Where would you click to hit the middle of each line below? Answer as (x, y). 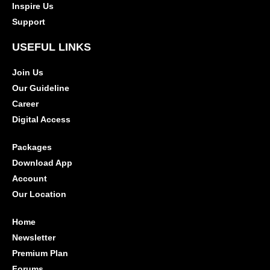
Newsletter (34, 237)
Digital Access (41, 119)
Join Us (28, 72)
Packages (32, 147)
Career (25, 103)
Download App (42, 162)
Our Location (39, 194)
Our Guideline (41, 88)
